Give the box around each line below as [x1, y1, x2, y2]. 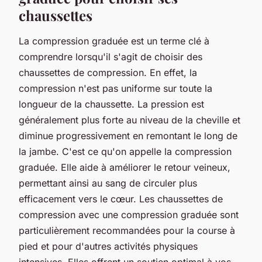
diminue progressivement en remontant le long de [19, 129, 237, 142]
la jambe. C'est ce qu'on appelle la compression [19, 145, 232, 157]
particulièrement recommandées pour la [19, 224, 197, 236]
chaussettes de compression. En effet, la [19, 66, 197, 78]
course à [197, 224, 235, 236]
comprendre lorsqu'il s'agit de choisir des [19, 50, 202, 63]
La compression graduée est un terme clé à [19, 35, 209, 47]
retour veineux [164, 161, 227, 173]
